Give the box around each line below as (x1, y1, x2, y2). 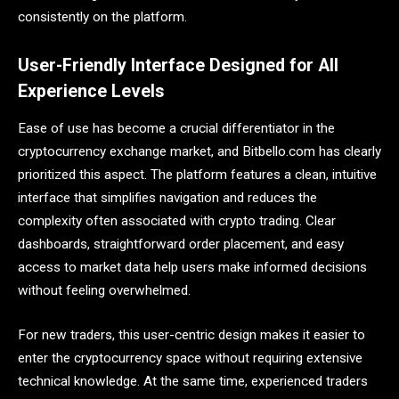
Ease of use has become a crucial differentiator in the (18, 120, 335, 137)
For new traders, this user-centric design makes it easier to (18, 326, 365, 343)
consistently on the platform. (18, 8, 187, 25)
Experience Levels (18, 80, 165, 102)
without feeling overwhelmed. (18, 282, 191, 299)
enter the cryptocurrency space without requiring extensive (18, 349, 362, 366)
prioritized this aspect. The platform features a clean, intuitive (18, 167, 377, 183)
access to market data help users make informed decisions (18, 259, 367, 276)
